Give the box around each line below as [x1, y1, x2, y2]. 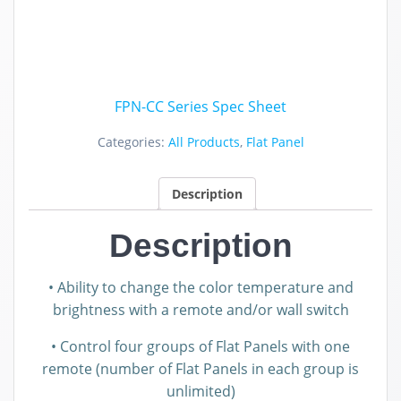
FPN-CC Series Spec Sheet [115, 96, 286, 116]
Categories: [97, 132, 168, 150]
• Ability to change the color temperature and [47, 277, 354, 298]
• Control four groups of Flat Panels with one [51, 337, 350, 357]
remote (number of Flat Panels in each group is [42, 359, 359, 380]
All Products [167, 132, 240, 150]
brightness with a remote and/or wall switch [52, 300, 349, 320]
